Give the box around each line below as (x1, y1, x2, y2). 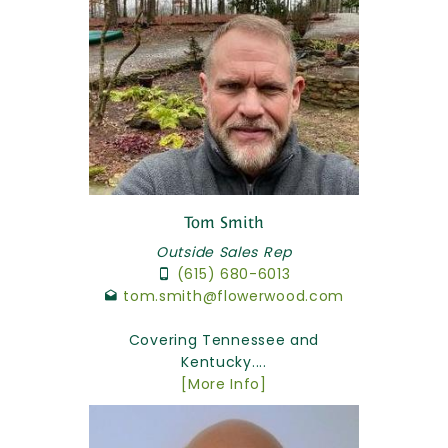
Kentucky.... (181, 351, 267, 372)
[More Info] (181, 373, 267, 394)
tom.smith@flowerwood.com (123, 285, 345, 306)
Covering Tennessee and (128, 329, 320, 350)
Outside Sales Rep (156, 241, 292, 262)
